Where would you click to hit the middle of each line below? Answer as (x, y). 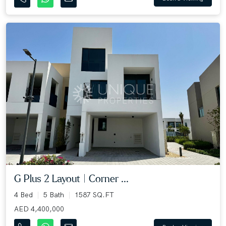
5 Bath (54, 195)
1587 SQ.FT (94, 195)
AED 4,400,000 (39, 209)
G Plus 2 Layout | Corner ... (71, 179)
